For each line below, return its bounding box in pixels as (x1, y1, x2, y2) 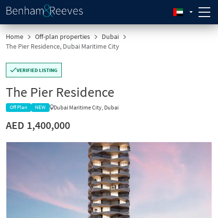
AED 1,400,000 (6, 118, 70, 132)
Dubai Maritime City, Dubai (54, 104, 119, 111)
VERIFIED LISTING (17, 67, 57, 73)
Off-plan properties (35, 32, 90, 41)
